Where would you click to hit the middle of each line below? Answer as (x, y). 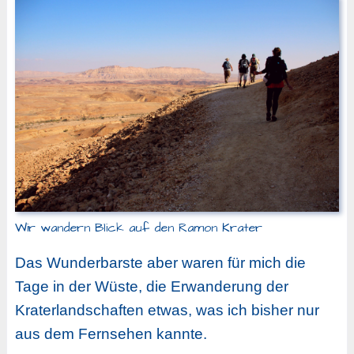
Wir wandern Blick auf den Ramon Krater (138, 228)
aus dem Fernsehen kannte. (111, 334)
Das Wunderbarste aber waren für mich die (160, 263)
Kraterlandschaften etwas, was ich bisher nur (167, 311)
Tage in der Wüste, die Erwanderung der (151, 287)
